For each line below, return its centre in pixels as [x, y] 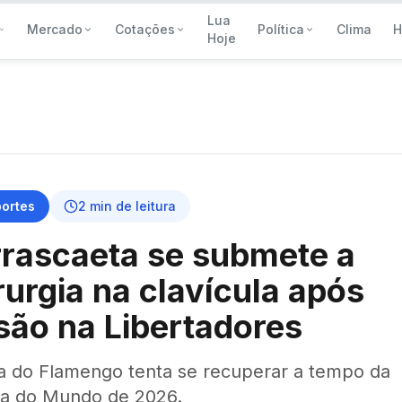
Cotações [145, 29]
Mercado [55, 29]
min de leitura [131, 206]
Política [281, 29]
